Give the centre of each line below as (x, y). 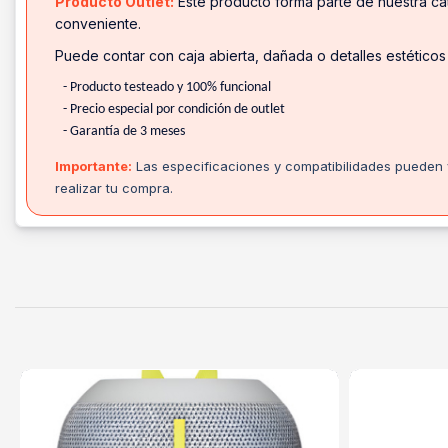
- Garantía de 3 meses (124, 131)
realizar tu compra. (114, 188)
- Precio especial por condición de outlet (174, 109)
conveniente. (98, 23)
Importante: (93, 166)
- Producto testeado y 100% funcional (167, 87)
